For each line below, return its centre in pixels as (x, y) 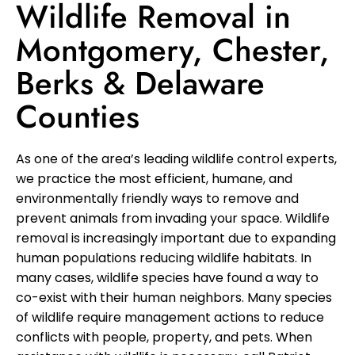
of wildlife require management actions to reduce (170, 318)
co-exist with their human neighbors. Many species (174, 298)
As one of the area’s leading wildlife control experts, (176, 159)
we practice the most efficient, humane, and (154, 179)
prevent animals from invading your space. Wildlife (173, 219)
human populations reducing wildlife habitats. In (164, 258)
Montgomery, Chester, (173, 50)
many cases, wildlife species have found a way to (167, 278)
